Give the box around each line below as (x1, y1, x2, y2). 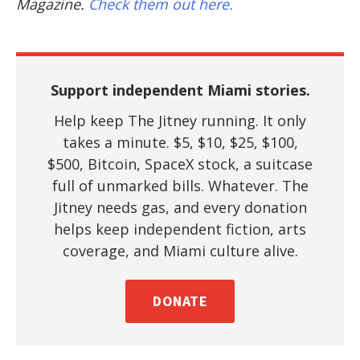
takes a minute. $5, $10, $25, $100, (62, 133, 298, 152)
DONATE (153, 292, 207, 310)
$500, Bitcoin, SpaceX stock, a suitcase (47, 154, 313, 174)
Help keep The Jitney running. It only (54, 111, 306, 130)
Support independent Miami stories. (50, 80, 310, 100)
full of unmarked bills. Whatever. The (51, 176, 309, 195)
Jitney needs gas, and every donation (53, 198, 307, 217)
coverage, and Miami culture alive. (62, 241, 298, 260)
